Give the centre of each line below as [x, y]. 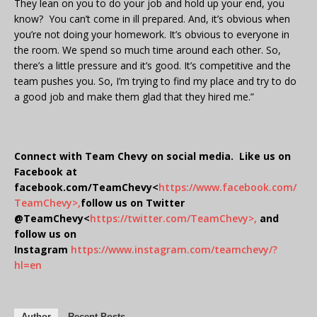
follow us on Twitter [133, 203]
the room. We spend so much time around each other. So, [148, 50]
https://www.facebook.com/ [227, 188]
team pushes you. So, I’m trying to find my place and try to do [155, 81]
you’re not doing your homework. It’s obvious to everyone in [152, 35]
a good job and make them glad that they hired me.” [134, 97]
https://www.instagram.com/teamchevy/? [174, 250]
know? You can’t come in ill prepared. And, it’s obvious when [152, 19]
